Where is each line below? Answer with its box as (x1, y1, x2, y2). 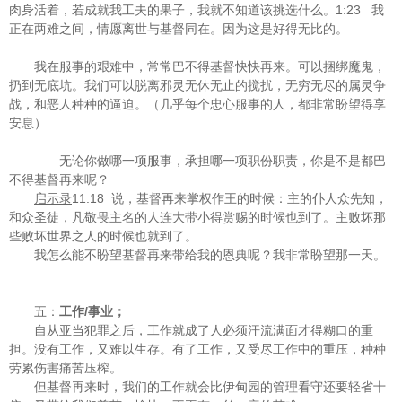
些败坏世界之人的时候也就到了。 (9, 230, 197, 243)
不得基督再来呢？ (9, 173, 109, 187)
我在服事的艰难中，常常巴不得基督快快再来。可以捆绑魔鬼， (34, 60, 386, 74)
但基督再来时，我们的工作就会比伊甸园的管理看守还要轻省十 (34, 380, 386, 394)
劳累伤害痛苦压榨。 (9, 362, 122, 375)
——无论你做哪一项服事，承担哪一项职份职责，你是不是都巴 (34, 154, 386, 168)
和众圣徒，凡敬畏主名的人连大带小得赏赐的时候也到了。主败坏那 (9, 211, 386, 224)
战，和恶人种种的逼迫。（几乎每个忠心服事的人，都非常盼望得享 (9, 98, 386, 111)
